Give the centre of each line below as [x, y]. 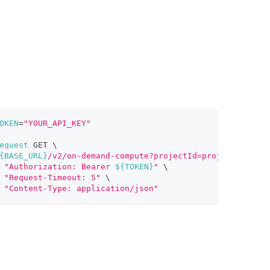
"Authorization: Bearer [59, 167]
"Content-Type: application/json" [81, 189]
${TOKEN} [134, 167]
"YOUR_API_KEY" [57, 124]
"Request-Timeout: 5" [52, 178]
